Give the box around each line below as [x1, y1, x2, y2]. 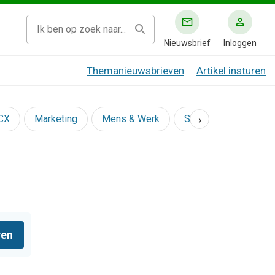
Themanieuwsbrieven [87, 64, 184, 77]
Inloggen [223, 38, 257, 48]
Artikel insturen [196, 64, 266, 77]
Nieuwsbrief [164, 37, 211, 48]
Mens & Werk [102, 113, 160, 125]
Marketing [34, 113, 77, 125]
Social [184, 113, 211, 125]
